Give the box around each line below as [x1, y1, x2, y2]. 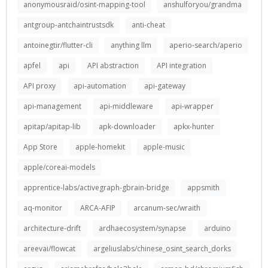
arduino [204, 223, 231, 233]
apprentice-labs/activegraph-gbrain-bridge [23, 182, 169, 193]
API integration [157, 60, 206, 71]
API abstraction [87, 60, 139, 71]
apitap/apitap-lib [23, 121, 81, 132]
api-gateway [144, 81, 185, 91]
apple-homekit [75, 142, 125, 152]
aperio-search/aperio [169, 40, 242, 50]
